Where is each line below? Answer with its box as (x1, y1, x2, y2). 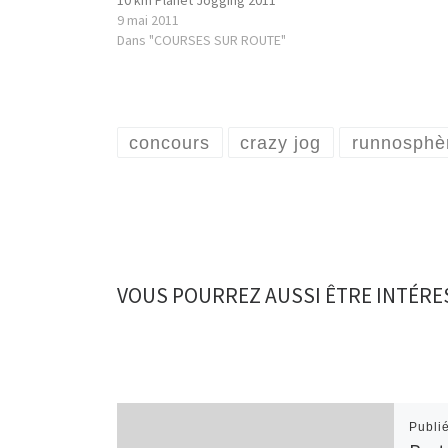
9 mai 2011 (117, 10, 179, 29)
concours (129, 132, 211, 153)
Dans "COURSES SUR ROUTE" (117, 30, 286, 49)
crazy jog (240, 132, 322, 153)
